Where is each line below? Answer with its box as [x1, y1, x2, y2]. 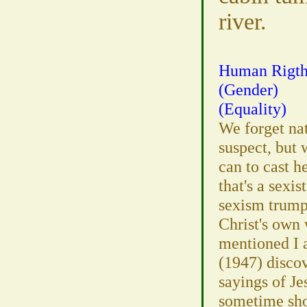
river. [218, 9, 267, 34]
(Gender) [218, 80, 278, 99]
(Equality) [218, 99, 286, 118]
